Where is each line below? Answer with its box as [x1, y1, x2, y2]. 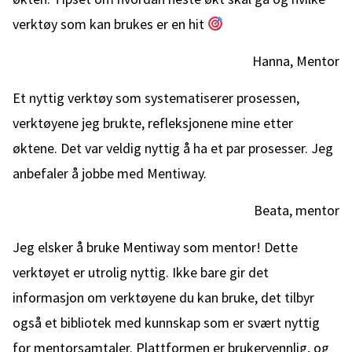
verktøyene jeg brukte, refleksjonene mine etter [13, 114, 293, 132]
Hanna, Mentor [252, 52, 339, 70]
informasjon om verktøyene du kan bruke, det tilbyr [13, 288, 314, 306]
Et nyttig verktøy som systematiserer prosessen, [13, 89, 299, 107]
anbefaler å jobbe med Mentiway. [13, 164, 207, 182]
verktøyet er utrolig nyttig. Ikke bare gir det [13, 263, 269, 281]
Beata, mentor [254, 201, 339, 219]
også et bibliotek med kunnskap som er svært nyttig [13, 313, 320, 332]
